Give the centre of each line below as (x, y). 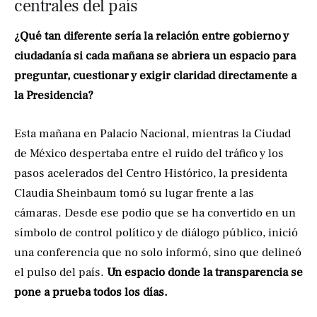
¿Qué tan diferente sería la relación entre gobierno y (151, 36)
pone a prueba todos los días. (91, 292)
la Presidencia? (54, 96)
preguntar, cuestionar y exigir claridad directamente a (155, 76)
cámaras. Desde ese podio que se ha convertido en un (155, 213)
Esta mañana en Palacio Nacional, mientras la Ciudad (152, 133)
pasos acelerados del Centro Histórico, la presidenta (151, 173)
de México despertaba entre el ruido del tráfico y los (149, 153)
